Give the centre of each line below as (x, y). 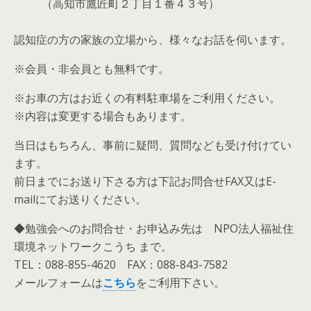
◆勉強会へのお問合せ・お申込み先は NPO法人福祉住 (154, 228)
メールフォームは (58, 283)
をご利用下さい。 (180, 283)
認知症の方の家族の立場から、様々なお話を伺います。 (153, 40)
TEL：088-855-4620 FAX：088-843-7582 (121, 264)
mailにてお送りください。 (80, 199)
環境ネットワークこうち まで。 (93, 246)
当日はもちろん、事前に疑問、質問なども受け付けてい (153, 145)
